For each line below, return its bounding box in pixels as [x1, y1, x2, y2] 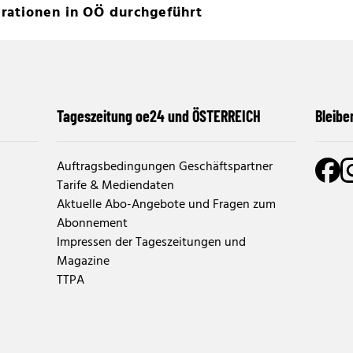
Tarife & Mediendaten [57, 176, 174, 197]
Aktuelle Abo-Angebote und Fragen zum [57, 195, 276, 216]
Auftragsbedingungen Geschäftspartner [57, 157, 273, 178]
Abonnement [57, 214, 128, 235]
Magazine [57, 251, 110, 273]
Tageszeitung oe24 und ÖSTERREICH [57, 106, 261, 126]
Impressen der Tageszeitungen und [57, 232, 246, 254]
